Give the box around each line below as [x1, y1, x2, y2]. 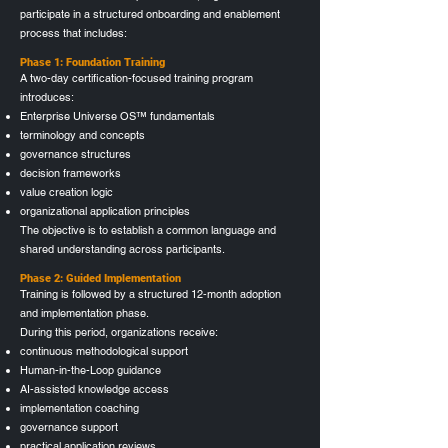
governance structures [20, 146, 131, 161]
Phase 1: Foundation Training [20, 55, 165, 69]
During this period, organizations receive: [20, 324, 218, 339]
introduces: [20, 89, 74, 104]
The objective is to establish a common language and [20, 222, 276, 237]
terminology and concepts [20, 127, 145, 142]
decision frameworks [20, 165, 121, 180]
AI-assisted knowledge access [20, 381, 169, 396]
